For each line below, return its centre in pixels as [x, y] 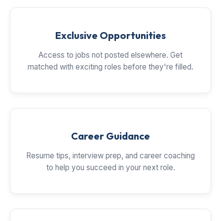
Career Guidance [110, 136]
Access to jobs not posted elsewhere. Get [110, 55]
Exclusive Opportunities [110, 35]
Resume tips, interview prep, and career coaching [110, 156]
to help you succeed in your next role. [110, 167]
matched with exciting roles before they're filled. [110, 67]
